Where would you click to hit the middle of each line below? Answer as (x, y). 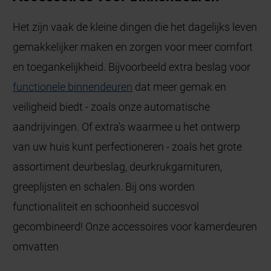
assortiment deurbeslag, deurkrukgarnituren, (118, 166)
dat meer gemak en (180, 87)
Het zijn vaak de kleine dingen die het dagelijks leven (135, 27)
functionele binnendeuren (73, 87)
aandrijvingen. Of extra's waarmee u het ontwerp (127, 126)
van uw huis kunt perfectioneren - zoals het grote (128, 146)
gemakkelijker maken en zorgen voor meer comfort (133, 47)
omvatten (36, 246)
